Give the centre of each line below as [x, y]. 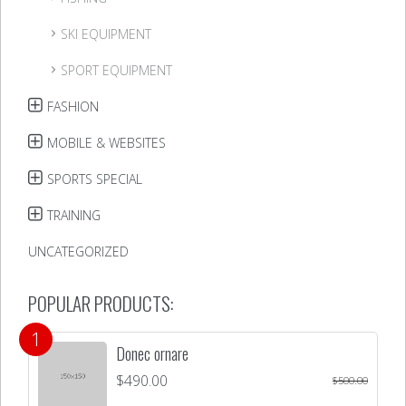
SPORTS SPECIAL [95, 179]
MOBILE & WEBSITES [106, 143]
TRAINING [74, 215]
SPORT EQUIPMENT [116, 70]
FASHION [73, 106]
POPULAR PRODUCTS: [101, 303]
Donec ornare [152, 353]
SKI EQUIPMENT [106, 34]
